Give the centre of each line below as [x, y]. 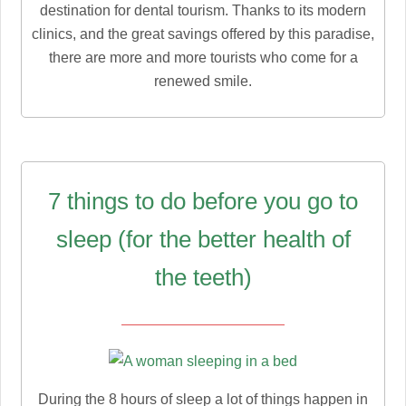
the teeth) [203, 277]
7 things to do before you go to [203, 201]
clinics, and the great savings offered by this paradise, [203, 34]
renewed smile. [203, 82]
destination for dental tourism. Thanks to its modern [203, 11]
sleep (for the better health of [203, 239]
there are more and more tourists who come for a [203, 58]
